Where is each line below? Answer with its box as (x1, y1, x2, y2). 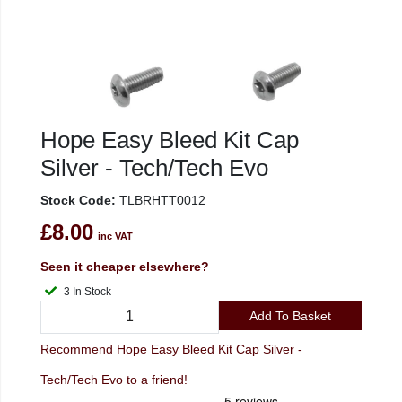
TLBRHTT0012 (116, 193, 205, 207)
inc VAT (98, 231, 133, 241)
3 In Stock (73, 285, 111, 298)
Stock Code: (40, 193, 116, 207)
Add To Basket (249, 308, 331, 323)
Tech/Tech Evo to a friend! (40, 371, 188, 387)
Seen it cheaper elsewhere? (40, 259, 209, 274)
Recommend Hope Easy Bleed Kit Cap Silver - (40, 341, 302, 356)
